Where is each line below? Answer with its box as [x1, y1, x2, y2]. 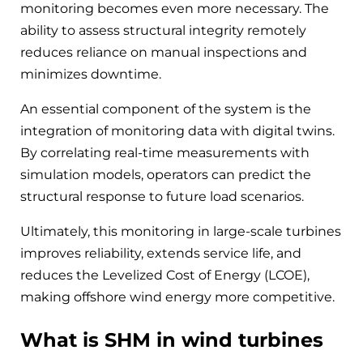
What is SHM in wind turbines [20, 328, 323, 352]
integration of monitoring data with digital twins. [20, 123, 335, 139]
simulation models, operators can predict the [20, 167, 311, 183]
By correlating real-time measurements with [20, 145, 310, 161]
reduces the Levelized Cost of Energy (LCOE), [20, 267, 310, 284]
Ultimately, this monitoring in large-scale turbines [20, 224, 341, 240]
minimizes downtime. [20, 66, 161, 83]
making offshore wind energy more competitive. [20, 289, 335, 305]
